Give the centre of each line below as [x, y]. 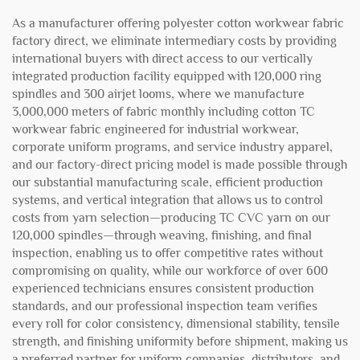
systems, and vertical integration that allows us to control [168, 200]
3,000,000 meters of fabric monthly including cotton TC [164, 112]
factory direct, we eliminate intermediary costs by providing [174, 41]
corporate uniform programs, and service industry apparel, [172, 147]
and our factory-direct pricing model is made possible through [180, 165]
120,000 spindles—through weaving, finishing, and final [162, 235]
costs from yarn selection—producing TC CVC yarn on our [171, 218]
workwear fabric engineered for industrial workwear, [155, 129]
